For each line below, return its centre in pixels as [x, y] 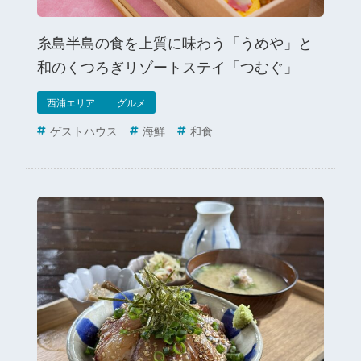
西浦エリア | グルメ [96, 102]
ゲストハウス [83, 130]
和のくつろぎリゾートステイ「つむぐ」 [167, 66]
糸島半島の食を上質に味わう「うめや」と [174, 42]
